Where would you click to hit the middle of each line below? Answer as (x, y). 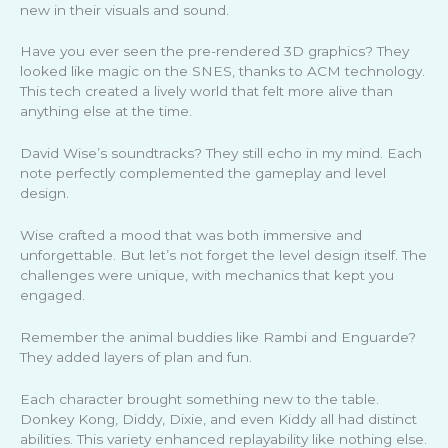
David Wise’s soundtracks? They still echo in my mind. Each (221, 153)
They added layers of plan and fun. (136, 357)
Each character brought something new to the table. (199, 398)
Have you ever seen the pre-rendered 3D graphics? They (214, 51)
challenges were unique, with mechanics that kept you (207, 275)
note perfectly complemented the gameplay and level (203, 173)
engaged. (52, 295)
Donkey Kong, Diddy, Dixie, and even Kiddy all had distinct (218, 418)
